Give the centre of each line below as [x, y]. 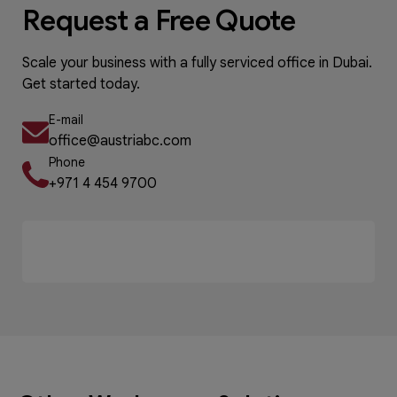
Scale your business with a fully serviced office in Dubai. [197, 62]
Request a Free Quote [159, 20]
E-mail [66, 119]
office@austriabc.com [120, 140]
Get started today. [81, 84]
